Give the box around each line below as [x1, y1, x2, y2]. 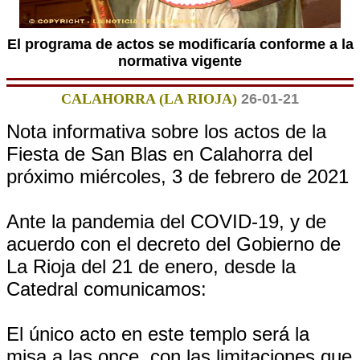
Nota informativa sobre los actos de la [6, 121, 326, 142]
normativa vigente [118, 53, 242, 69]
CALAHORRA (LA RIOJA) [61, 91, 237, 107]
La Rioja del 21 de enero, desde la [6, 256, 296, 277]
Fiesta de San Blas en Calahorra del [6, 143, 313, 165]
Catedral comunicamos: [6, 278, 207, 300]
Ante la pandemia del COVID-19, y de [6, 211, 326, 232]
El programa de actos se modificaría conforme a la [6, 36, 354, 52]
